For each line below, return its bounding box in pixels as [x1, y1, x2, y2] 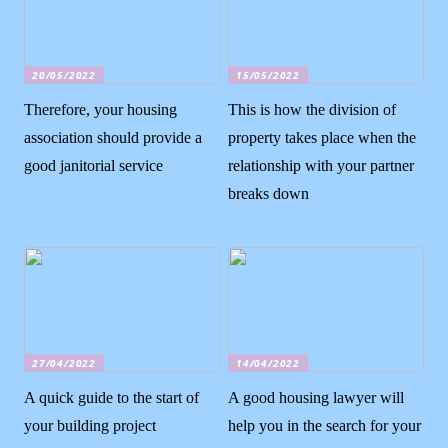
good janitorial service [24, 157, 164, 175]
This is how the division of [228, 101, 397, 119]
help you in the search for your [228, 417, 422, 435]
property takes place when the [228, 129, 417, 147]
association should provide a [24, 129, 203, 147]
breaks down [228, 185, 310, 203]
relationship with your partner [228, 157, 415, 175]
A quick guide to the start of [24, 389, 200, 407]
